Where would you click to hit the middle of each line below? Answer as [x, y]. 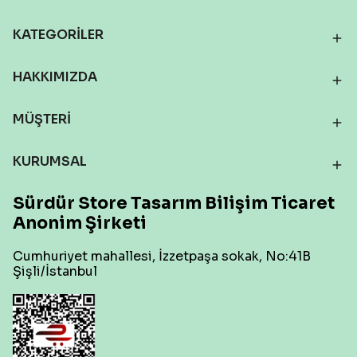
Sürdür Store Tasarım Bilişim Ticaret [174, 203]
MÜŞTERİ [42, 119]
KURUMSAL [50, 161]
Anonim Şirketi [80, 223]
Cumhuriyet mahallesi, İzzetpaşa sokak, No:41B [162, 256]
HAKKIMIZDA [55, 77]
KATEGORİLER [58, 35]
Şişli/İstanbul [55, 271]
